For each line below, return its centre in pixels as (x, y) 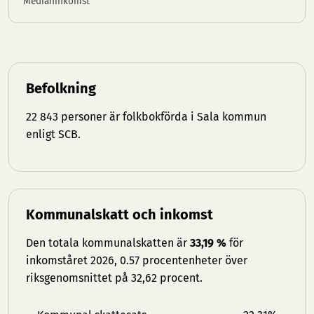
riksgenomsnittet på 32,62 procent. (114, 278)
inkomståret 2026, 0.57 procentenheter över (137, 260)
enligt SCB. (53, 134)
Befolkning (61, 88)
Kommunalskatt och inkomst (120, 214)
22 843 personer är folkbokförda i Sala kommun (146, 117)
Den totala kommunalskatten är (108, 243)
